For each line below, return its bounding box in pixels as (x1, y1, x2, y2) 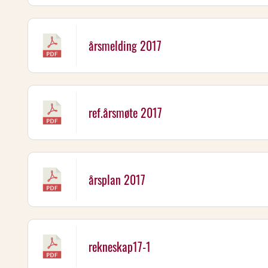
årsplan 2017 (89, 170, 145, 188)
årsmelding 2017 (89, 36, 162, 54)
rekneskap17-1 (89, 237, 151, 255)
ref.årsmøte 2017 (89, 103, 162, 121)
